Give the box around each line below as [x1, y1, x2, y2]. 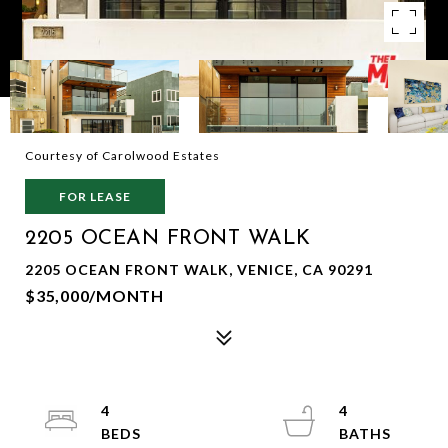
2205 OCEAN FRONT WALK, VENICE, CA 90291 [25, 261, 373, 278]
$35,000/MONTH [25, 286, 164, 305]
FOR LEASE [59, 189, 131, 204]
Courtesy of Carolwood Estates [25, 148, 220, 163]
